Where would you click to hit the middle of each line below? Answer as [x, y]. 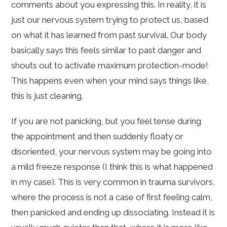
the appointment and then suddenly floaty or [98, 137]
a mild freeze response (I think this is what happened [112, 167]
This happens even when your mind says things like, [110, 81]
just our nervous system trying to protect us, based [110, 20]
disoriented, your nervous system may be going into [112, 152]
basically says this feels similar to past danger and [106, 50]
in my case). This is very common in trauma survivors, [113, 182]
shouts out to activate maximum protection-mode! [110, 66]
